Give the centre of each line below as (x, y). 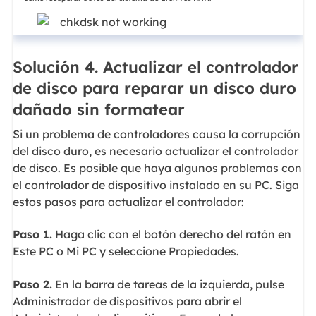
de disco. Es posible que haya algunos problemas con (157, 168)
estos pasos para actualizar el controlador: (128, 201)
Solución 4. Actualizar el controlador (155, 67)
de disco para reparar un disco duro (154, 89)
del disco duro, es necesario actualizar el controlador (155, 151)
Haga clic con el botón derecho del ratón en (171, 235)
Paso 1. (32, 235)
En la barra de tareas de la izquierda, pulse (168, 284)
